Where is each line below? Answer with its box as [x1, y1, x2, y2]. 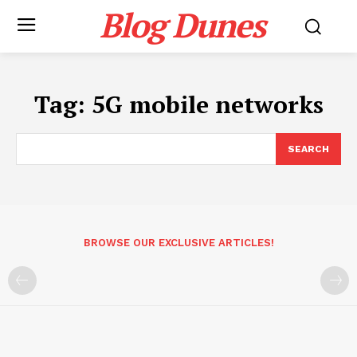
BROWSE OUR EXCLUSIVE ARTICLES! [83, 237, 274, 249]
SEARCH [288, 143, 329, 155]
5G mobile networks [91, 88, 324, 120]
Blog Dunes [100, 2, 265, 47]
